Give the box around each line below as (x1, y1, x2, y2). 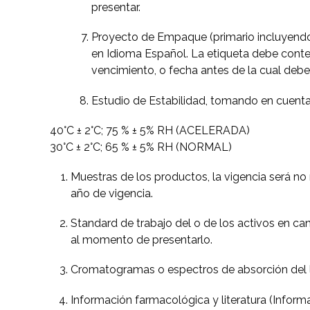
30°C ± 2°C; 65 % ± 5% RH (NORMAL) (50, 140, 232, 154)
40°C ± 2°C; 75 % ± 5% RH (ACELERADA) (50, 123, 250, 137)
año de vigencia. (71, 187, 153, 201)
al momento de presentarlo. (71, 233, 212, 247)
